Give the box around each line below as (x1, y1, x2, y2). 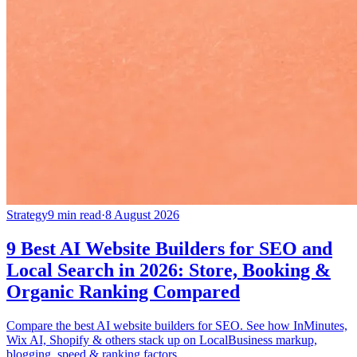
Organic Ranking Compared (6, 281, 240, 303)
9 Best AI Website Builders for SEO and (6, 238, 332, 260)
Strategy (6, 208, 48, 222)
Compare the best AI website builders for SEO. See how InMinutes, (6, 319, 347, 333)
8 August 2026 (105, 208, 179, 222)
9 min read (48, 208, 101, 222)
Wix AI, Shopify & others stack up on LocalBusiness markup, (6, 333, 317, 347)
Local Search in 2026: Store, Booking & (6, 260, 331, 281)
